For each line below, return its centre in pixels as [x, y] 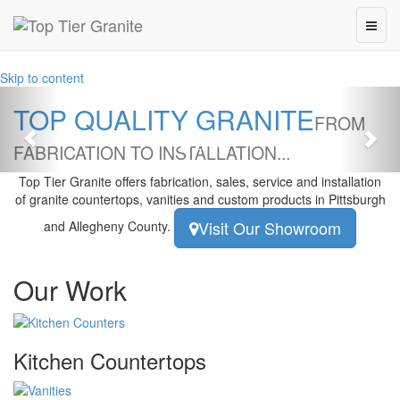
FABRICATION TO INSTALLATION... [152, 153]
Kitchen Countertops [110, 360]
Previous [63, 98]
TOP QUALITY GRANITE [164, 119]
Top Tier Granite [65, 181]
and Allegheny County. [109, 226]
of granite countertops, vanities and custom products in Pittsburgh [200, 199]
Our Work [70, 290]
